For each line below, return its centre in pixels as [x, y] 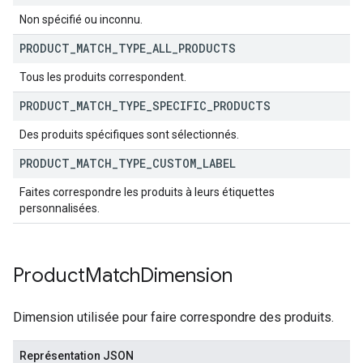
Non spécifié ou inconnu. [81, 19]
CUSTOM [174, 163]
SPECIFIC [179, 106]
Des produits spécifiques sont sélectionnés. [129, 135]
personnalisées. [60, 208]
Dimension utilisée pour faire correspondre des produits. [173, 317]
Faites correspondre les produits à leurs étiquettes [147, 192]
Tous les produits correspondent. [103, 77]
